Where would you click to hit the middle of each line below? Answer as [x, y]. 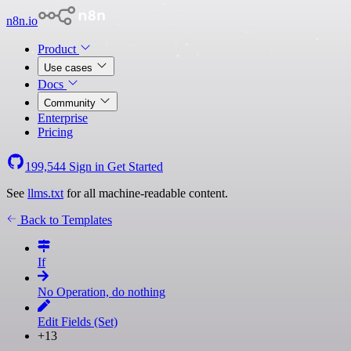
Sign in [87, 166]
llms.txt [45, 193]
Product [58, 49]
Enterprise [63, 118]
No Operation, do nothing [101, 292]
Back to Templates [65, 220]
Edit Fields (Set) [78, 322]
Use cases [70, 68]
